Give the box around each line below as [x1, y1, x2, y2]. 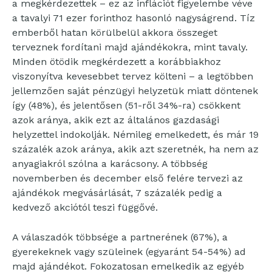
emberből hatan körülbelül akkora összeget [12, 27, 217, 39]
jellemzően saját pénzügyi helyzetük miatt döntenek [12, 85, 258, 97]
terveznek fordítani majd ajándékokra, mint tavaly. [12, 41, 248, 53]
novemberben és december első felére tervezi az [12, 172, 243, 185]
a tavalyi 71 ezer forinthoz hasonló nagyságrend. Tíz [12, 12, 255, 24]
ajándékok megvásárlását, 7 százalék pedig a [12, 187, 222, 199]
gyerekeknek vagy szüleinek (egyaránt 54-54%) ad [12, 246, 246, 258]
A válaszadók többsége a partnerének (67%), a [12, 231, 228, 243]
